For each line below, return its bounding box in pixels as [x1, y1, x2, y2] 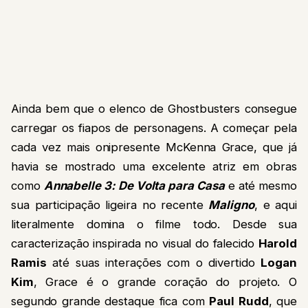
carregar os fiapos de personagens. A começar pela [11, 121, 297, 135]
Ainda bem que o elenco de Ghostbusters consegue [11, 102, 297, 116]
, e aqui [254, 198, 297, 212]
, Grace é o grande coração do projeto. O [33, 275, 297, 289]
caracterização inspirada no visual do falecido [11, 236, 258, 251]
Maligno [208, 198, 254, 212]
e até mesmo [224, 179, 297, 193]
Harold [258, 236, 297, 251]
